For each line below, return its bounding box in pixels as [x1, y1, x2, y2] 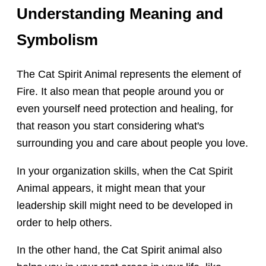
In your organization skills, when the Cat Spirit [17, 164, 233, 177]
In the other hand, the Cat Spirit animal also [17, 244, 223, 256]
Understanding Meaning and [17, 5, 224, 23]
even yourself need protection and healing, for [17, 103, 234, 115]
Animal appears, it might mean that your [17, 182, 206, 194]
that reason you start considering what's [17, 120, 205, 132]
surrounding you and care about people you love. [17, 137, 249, 150]
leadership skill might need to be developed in [17, 199, 233, 211]
